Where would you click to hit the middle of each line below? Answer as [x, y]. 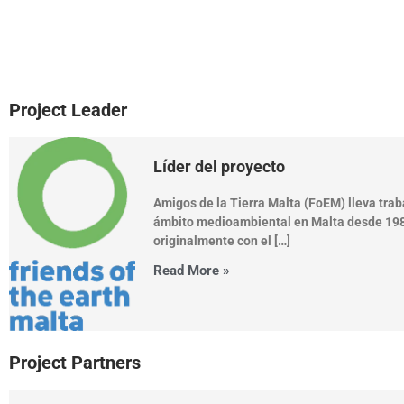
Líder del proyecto [219, 166]
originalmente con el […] [222, 241]
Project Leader [68, 110]
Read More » [192, 271]
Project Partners [75, 363]
